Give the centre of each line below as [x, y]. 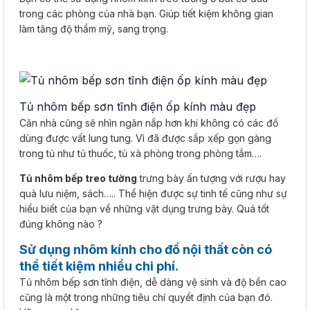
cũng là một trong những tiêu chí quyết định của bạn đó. [146, 297]
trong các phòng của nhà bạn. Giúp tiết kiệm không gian [146, 13]
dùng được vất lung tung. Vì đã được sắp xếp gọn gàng [145, 138]
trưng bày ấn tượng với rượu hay [211, 178]
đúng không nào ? [61, 224]
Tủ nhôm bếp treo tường [78, 178]
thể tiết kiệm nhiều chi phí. [99, 266]
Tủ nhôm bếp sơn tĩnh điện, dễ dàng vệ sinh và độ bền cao [153, 282]
